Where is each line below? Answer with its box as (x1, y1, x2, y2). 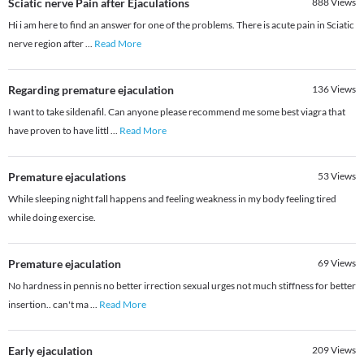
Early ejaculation (8, 344, 93, 358)
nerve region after (8, 37, 85, 50)
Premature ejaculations (8, 170, 126, 184)
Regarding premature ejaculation (8, 83, 174, 97)
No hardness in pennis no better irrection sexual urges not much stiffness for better (8, 279, 356, 292)
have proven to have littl (8, 124, 110, 137)
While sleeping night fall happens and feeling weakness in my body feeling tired (8, 193, 336, 206)
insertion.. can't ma (8, 298, 90, 311)
